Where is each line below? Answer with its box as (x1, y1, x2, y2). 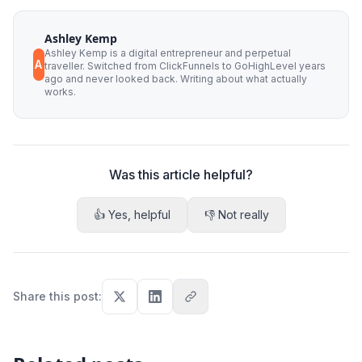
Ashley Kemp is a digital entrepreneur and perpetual (44, 46, 291, 59)
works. (44, 85, 76, 98)
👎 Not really (204, 207, 269, 221)
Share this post (13, 288, 99, 303)
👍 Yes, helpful (93, 207, 170, 221)
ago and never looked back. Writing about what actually (44, 72, 307, 85)
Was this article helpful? (109, 166, 253, 183)
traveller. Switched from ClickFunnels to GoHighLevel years (44, 59, 326, 72)
